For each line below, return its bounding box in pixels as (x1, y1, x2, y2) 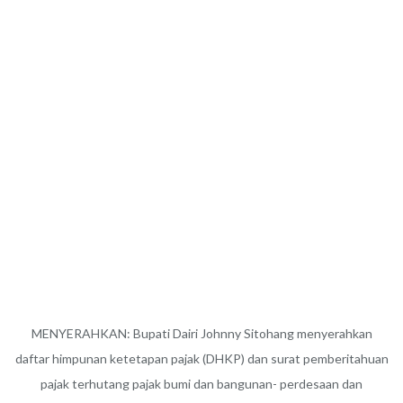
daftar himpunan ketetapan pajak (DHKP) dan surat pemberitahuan (14, 351, 389, 366)
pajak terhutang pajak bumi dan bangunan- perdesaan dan (40, 376, 363, 391)
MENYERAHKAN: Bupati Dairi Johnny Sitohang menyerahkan (31, 326, 372, 341)
